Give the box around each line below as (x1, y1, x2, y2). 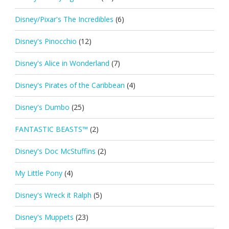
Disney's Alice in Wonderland (14, 58, 109, 68)
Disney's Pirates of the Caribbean (14, 80, 125, 90)
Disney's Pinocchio (14, 36, 77, 46)
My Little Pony (14, 168, 62, 178)
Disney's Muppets (14, 212, 74, 222)
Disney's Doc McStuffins (14, 146, 96, 156)
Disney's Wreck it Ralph (14, 190, 91, 200)
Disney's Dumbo (14, 102, 70, 112)
